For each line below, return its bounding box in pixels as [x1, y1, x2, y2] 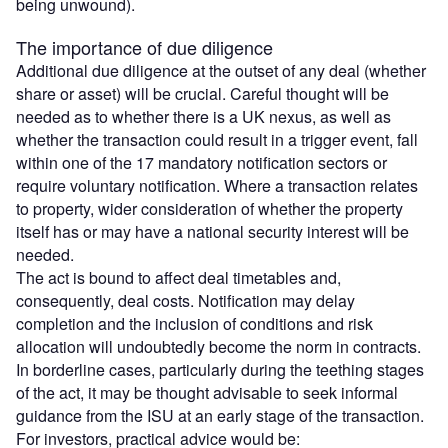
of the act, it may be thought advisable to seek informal [16, 381, 398, 405]
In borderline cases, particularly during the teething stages [16, 358, 424, 382]
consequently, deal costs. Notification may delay [16, 289, 355, 313]
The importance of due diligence [16, 34, 273, 61]
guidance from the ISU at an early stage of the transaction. [16, 404, 424, 428]
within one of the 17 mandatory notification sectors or [16, 151, 387, 175]
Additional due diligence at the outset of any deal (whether [16, 59, 426, 83]
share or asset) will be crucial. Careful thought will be [16, 82, 389, 106]
